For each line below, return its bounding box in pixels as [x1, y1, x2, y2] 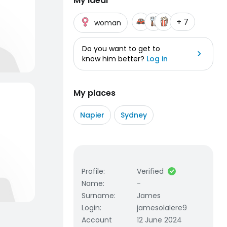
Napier [80, 110, 104, 120]
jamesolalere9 [137, 203, 187, 213]
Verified [137, 166, 164, 176]
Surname [82, 191, 114, 201]
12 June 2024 [137, 215, 182, 225]
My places [73, 87, 116, 99]
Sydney [121, 110, 147, 120]
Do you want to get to [82, 44, 160, 54]
